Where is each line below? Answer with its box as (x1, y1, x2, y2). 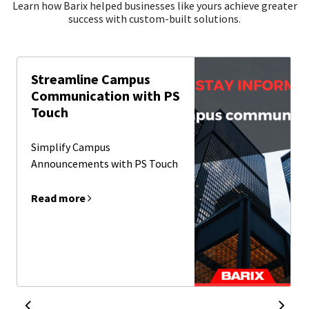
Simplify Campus (30, 140, 110, 154)
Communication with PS (30, 87, 180, 105)
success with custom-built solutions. (68, 12, 241, 26)
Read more (30, 191, 88, 206)
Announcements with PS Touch (30, 157, 178, 171)
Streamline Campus (30, 70, 150, 88)
